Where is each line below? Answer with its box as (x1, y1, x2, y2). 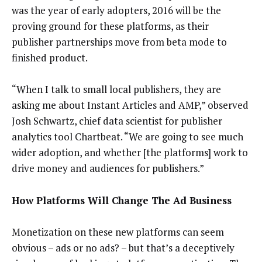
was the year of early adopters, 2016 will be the (12, 3, 221, 17)
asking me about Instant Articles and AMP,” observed (12, 98, 249, 112)
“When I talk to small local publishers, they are (12, 82, 221, 96)
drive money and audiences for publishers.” (12, 161, 204, 175)
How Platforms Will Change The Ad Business (12, 193, 232, 207)
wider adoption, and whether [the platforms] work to (12, 146, 248, 160)
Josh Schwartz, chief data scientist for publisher (12, 114, 222, 128)
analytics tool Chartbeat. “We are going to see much (12, 130, 243, 144)
